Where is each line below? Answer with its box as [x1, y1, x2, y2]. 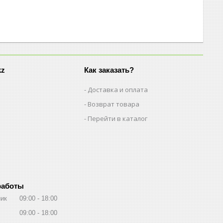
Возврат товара [88, 99, 140, 109]
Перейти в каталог [88, 113, 148, 123]
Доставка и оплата [88, 85, 148, 94]
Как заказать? [84, 65, 134, 74]
